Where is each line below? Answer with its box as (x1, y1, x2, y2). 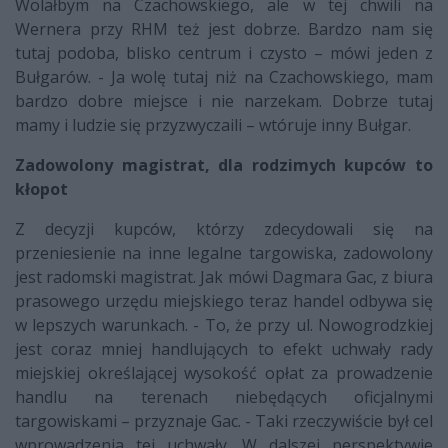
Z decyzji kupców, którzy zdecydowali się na (15, 218, 433, 241)
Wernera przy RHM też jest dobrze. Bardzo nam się (15, 18, 433, 41)
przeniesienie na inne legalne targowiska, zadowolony (15, 242, 433, 265)
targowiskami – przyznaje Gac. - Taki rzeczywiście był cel (15, 410, 433, 433)
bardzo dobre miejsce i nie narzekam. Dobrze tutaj (15, 90, 433, 113)
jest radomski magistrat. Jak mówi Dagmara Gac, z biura (15, 266, 433, 289)
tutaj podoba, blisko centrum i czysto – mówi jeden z (15, 42, 433, 65)
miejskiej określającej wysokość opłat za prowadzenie (15, 362, 433, 385)
